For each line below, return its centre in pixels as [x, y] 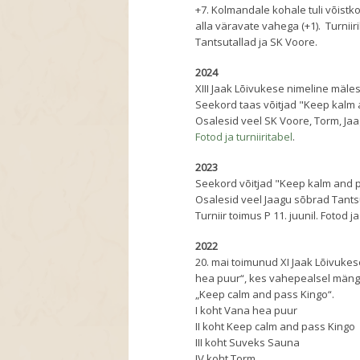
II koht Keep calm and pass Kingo [276, 327]
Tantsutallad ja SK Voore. [257, 42]
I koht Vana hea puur [247, 311]
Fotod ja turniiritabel [244, 137]
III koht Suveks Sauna [248, 343]
